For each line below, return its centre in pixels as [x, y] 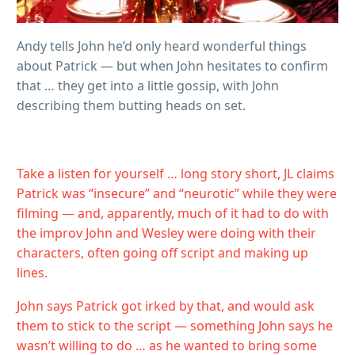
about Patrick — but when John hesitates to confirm [172, 66]
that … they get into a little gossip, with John [148, 86]
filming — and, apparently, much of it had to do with [173, 213]
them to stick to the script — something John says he [175, 326]
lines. [32, 272]
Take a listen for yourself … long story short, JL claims [176, 173]
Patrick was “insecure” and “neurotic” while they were [177, 193]
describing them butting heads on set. [131, 106]
